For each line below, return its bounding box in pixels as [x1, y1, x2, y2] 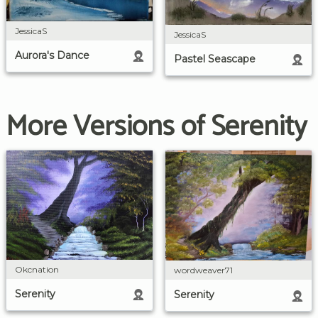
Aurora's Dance [15, 48, 89, 62]
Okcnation [15, 263, 59, 275]
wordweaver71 [174, 265, 233, 276]
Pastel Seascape [174, 53, 256, 65]
